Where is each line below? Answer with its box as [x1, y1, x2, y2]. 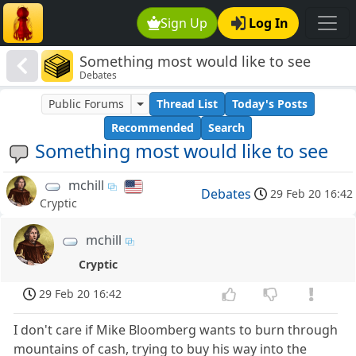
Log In [249, 14, 288, 32]
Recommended [111, 120, 194, 136]
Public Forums [48, 96, 125, 112]
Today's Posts [231, 96, 308, 112]
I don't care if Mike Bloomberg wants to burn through [14, 321, 339, 339]
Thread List [156, 96, 218, 112]
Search [208, 120, 245, 136]
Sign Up [161, 14, 208, 32]
